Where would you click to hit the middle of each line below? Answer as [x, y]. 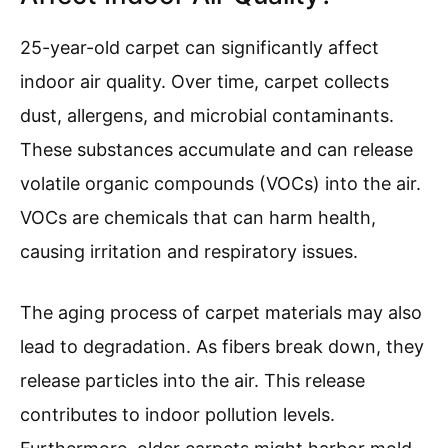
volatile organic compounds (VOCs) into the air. [220, 184]
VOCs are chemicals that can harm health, [198, 218]
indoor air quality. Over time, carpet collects [204, 82]
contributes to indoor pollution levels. [177, 415]
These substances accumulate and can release [216, 150]
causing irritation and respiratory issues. [189, 252]
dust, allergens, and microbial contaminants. [207, 116]
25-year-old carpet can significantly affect [199, 48]
